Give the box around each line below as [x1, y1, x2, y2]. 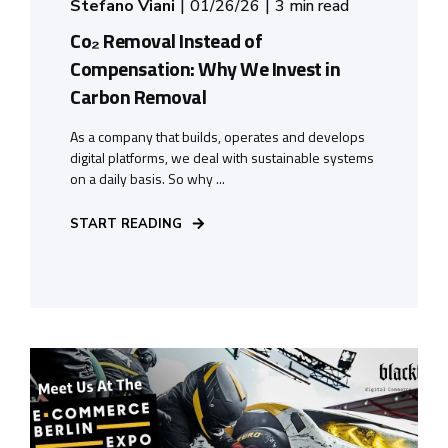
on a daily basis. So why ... [70, 167, 225, 189]
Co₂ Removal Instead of [70, 24, 262, 56]
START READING [70, 214, 182, 233]
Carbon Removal [70, 80, 206, 112]
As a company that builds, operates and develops [70, 125, 365, 147]
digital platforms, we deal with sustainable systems [70, 146, 374, 168]
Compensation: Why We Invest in [70, 52, 340, 84]
